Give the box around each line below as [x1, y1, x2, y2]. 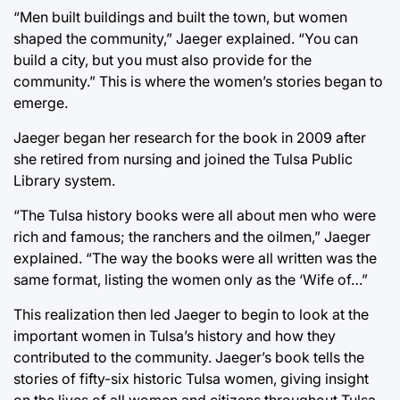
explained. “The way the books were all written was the [13, 248, 377, 267]
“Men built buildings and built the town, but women [13, 7, 347, 26]
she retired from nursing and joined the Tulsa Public [13, 149, 353, 168]
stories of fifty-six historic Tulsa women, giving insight [13, 369, 369, 387]
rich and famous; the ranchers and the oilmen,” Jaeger [13, 227, 371, 246]
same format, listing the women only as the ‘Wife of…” [13, 270, 368, 288]
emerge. [13, 93, 68, 112]
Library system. [13, 171, 115, 189]
